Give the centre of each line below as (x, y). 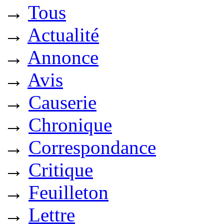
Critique (61, 170)
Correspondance (92, 147)
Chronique (70, 125)
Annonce (63, 57)
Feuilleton (68, 192)
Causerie (62, 102)
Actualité (63, 35)
